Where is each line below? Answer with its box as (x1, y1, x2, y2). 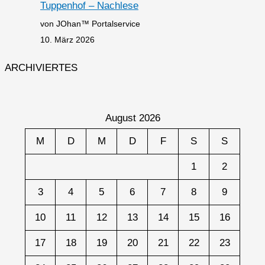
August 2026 (105, 112, 160, 124)
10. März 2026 (40, 35, 95, 45)
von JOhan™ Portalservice (40, 19, 140, 29)
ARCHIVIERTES (5, 62, 77, 74)
